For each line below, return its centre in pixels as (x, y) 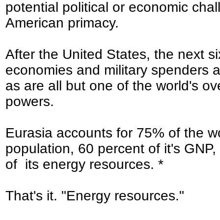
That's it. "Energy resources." (95, 196)
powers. (30, 101)
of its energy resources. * (84, 164)
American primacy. (62, 23)
